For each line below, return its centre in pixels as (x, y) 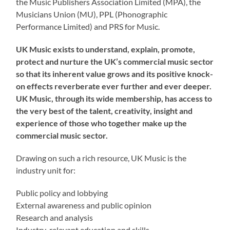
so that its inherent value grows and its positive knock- (115, 73)
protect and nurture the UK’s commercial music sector (115, 61)
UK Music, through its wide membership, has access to (114, 98)
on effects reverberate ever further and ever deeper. (114, 86)
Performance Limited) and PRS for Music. (88, 26)
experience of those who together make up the (102, 123)
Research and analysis (55, 217)
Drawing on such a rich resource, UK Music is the (101, 158)
